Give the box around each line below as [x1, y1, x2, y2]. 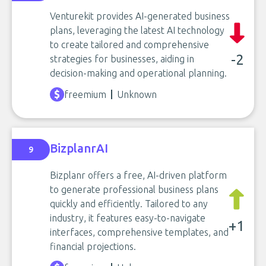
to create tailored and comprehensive [50, 39, 209, 50]
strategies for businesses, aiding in [50, 53, 194, 64]
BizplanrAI [50, 141, 108, 155]
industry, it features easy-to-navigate [50, 213, 205, 223]
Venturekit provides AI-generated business [50, 11, 230, 21]
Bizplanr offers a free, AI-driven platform [50, 170, 227, 180]
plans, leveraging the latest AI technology [50, 25, 224, 36]
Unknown [117, 89, 157, 100]
